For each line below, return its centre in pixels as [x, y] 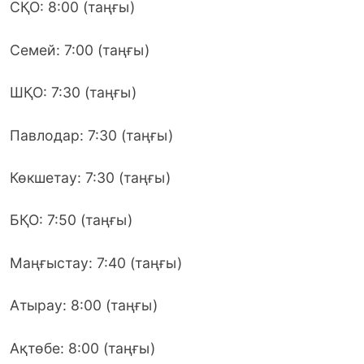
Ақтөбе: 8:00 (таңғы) [82, 348]
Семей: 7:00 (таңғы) [80, 50]
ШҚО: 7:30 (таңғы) [73, 93]
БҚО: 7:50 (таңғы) [71, 220]
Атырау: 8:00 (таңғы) [84, 305]
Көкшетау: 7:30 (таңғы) [90, 178]
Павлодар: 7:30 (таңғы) [91, 135]
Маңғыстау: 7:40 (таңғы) [96, 262]
